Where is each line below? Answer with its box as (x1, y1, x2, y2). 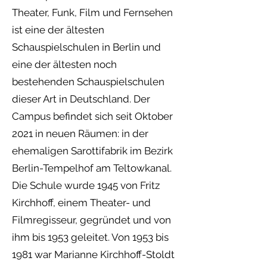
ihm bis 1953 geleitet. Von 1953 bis (12, 231, 169, 243)
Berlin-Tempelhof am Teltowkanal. (12, 162, 172, 174)
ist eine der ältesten (12, 24, 104, 36)
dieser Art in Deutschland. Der (12, 93, 150, 105)
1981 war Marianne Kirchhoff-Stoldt (12, 249, 175, 260)
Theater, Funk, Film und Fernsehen (12, 7, 173, 18)
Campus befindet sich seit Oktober (12, 110, 173, 122)
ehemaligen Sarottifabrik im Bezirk (12, 145, 173, 157)
